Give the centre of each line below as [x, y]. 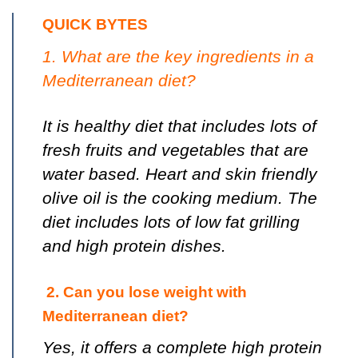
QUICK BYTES [95, 25]
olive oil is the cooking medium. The [180, 198]
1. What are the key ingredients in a [178, 56]
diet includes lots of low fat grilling [171, 222]
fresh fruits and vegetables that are [175, 150]
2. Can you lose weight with [145, 292]
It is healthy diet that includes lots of [179, 126]
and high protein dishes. [134, 246]
